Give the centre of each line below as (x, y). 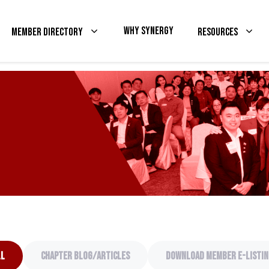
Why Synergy (149, 31)
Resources (218, 32)
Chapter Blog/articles (85, 256)
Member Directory (47, 32)
